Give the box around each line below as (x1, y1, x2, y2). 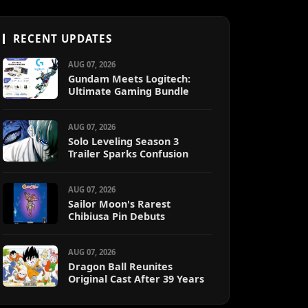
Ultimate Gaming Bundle (68, 85, 189, 98)
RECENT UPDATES (13, 32, 112, 45)
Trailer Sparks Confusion (68, 147, 188, 160)
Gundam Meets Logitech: (68, 72, 190, 85)
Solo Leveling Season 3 (68, 135, 179, 148)
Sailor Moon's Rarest (68, 197, 170, 210)
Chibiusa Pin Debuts (68, 210, 165, 223)
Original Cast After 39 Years (68, 272, 204, 285)
